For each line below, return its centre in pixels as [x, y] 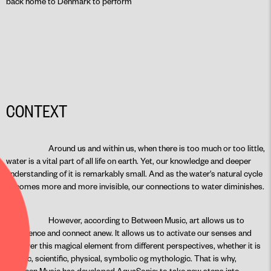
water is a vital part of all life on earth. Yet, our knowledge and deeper [129, 161]
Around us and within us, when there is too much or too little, [157, 148]
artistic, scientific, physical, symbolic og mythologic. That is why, [121, 258]
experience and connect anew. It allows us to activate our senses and [129, 233]
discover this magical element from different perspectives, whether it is [133, 245]
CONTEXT [37, 110]
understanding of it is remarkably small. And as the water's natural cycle [134, 173]
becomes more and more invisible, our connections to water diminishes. [135, 186]
